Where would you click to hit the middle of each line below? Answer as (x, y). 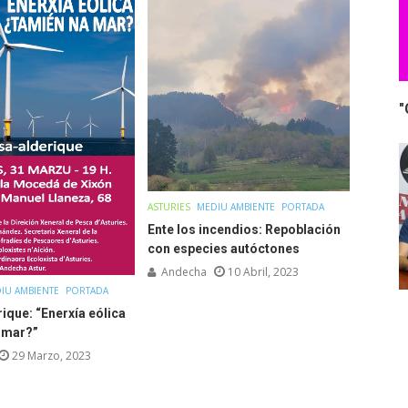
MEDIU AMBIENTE (235, 206)
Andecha (184, 271)
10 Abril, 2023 (263, 271)
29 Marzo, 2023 (52, 355)
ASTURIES (168, 206)
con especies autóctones (223, 248)
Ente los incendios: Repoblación (244, 229)
